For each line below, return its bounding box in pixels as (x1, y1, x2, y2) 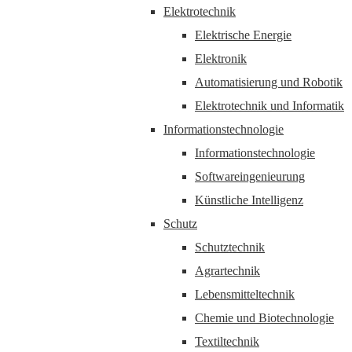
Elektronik (195, 52, 247, 65)
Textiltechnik (195, 335, 259, 348)
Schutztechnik (195, 240, 265, 254)
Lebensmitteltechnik (195, 288, 295, 301)
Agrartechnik (195, 264, 260, 277)
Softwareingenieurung (195, 170, 305, 183)
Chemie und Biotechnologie (195, 311, 334, 324)
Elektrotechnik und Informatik (195, 99, 344, 112)
